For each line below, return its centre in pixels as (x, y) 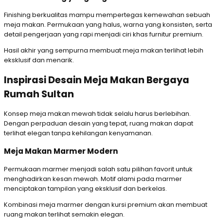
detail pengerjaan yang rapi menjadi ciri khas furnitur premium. (104, 34)
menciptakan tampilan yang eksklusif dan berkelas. (85, 188)
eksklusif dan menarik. (39, 60)
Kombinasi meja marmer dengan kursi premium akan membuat (106, 204)
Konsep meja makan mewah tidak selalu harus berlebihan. (97, 114)
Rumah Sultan (39, 94)
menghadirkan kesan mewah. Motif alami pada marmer (93, 179)
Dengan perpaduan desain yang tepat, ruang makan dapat (99, 124)
